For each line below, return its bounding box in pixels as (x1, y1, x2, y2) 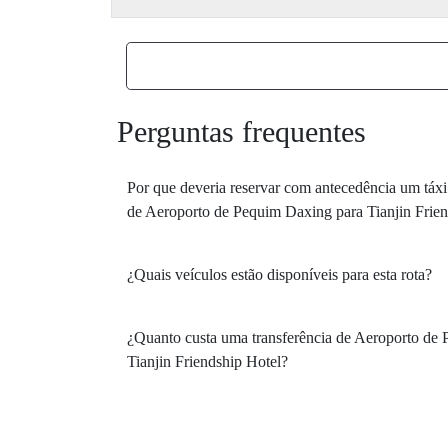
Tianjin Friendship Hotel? (127, 353, 288, 371)
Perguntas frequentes (117, 115, 366, 149)
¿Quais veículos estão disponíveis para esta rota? (127, 266, 432, 284)
